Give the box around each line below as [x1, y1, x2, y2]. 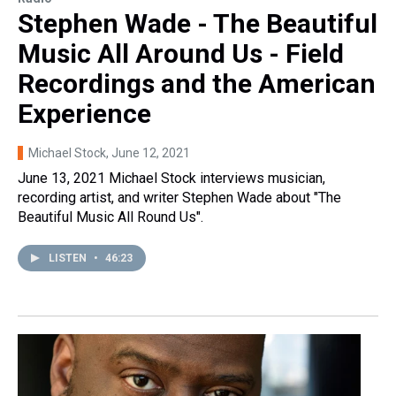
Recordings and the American [18, 67, 376, 99]
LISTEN [49, 251, 89, 264]
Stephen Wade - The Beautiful [18, 7, 377, 39]
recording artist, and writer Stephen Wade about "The [18, 188, 341, 206]
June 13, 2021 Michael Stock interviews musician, [18, 169, 325, 187]
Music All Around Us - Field [18, 37, 344, 69]
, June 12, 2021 [106, 145, 190, 160]
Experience [18, 97, 151, 129]
